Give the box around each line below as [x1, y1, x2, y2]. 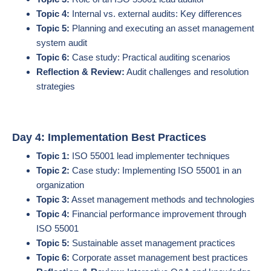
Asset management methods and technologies [70, 194, 255, 204]
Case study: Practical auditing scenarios [70, 52, 230, 62]
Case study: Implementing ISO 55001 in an [70, 165, 241, 175]
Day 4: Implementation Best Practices [12, 131, 206, 143]
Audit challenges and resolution [125, 67, 249, 77]
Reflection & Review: [36, 67, 125, 77]
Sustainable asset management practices [70, 238, 235, 248]
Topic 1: [36, 151, 70, 161]
